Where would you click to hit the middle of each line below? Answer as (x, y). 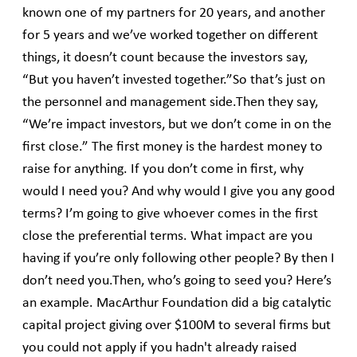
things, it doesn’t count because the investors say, (165, 58)
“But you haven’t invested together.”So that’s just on (174, 80)
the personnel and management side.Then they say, (170, 103)
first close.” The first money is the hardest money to (173, 147)
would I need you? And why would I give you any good (178, 192)
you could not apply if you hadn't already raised (159, 348)
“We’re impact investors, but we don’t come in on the (177, 125)
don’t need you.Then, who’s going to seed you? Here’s (177, 281)
